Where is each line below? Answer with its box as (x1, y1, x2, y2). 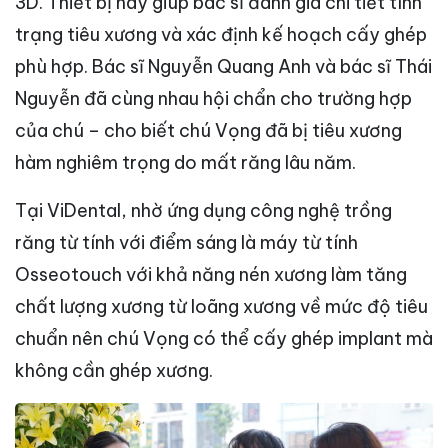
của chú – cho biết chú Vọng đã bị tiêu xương (15, 118, 402, 142)
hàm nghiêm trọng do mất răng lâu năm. (15, 150, 356, 174)
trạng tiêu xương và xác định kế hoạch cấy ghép (15, 22, 427, 46)
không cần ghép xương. (15, 358, 213, 382)
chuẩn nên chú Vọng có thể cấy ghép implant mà (15, 326, 433, 350)
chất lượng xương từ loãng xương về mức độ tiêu (15, 294, 428, 318)
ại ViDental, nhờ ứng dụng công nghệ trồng (27, 198, 392, 222)
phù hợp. (15, 54, 92, 78)
